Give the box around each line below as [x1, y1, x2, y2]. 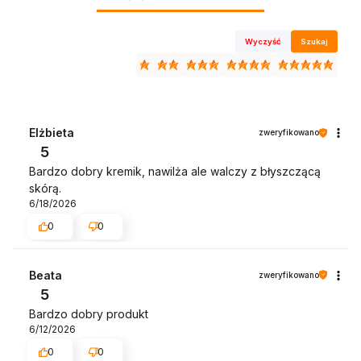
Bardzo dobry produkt [29, 306, 148, 321]
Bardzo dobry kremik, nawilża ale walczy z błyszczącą [29, 164, 321, 179]
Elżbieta [29, 126, 74, 140]
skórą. [29, 181, 61, 196]
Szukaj [301, 36, 329, 46]
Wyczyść [245, 36, 282, 46]
